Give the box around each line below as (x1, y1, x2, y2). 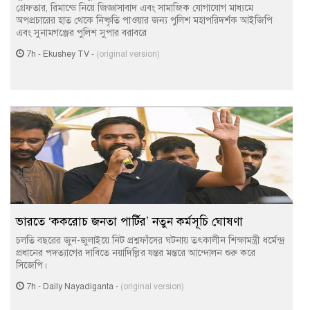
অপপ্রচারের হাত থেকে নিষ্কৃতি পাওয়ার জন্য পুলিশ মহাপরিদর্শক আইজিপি (16, 15, 273, 26)
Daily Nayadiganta (43, 282, 113, 291)
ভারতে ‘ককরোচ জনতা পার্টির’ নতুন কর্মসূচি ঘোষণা (16, 215, 243, 229)
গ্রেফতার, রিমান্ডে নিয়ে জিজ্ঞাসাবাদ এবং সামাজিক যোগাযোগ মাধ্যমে (16, 2, 253, 14)
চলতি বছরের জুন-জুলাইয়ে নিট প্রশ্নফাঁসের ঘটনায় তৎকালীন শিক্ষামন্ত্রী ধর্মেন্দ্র (16, 235, 284, 246)
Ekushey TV (43, 49, 89, 59)
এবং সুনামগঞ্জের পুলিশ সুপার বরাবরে (16, 27, 147, 39)
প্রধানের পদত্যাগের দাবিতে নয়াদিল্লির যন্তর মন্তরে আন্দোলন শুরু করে (16, 247, 255, 259)
